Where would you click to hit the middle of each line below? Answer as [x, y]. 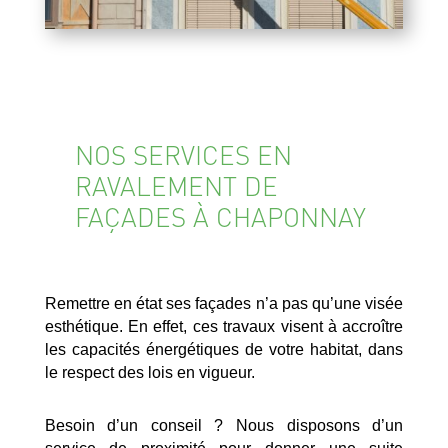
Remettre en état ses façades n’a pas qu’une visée [224, 304]
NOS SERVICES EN [183, 155]
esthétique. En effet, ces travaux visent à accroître [224, 327]
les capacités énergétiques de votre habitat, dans [224, 350]
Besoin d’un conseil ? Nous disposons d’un [224, 426]
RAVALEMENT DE [176, 186]
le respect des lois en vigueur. [149, 373]
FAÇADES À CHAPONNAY [220, 217]
